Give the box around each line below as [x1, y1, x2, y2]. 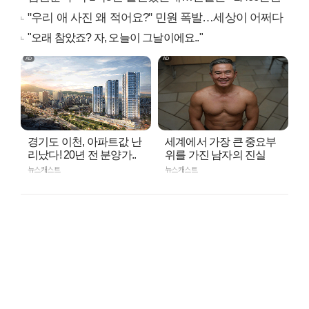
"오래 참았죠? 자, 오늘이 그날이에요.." [28, 32, 203, 44]
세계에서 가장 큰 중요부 [165, 136, 277, 148]
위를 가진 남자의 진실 [165, 149, 266, 161]
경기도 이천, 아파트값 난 [28, 136, 141, 148]
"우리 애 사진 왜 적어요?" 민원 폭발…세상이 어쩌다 [28, 11, 283, 25]
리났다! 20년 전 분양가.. [28, 149, 137, 161]
